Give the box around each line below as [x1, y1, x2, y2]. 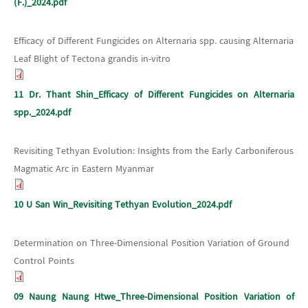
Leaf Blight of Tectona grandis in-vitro [14, 51, 170, 67]
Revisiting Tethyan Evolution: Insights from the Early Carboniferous [14, 143, 294, 159]
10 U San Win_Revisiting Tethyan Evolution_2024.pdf [14, 197, 232, 212]
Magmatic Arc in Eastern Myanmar [14, 161, 154, 177]
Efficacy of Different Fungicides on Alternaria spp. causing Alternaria [14, 33, 294, 49]
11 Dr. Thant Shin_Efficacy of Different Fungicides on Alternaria [14, 87, 294, 102]
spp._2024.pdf [14, 104, 71, 120]
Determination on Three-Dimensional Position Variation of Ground [14, 235, 289, 251]
